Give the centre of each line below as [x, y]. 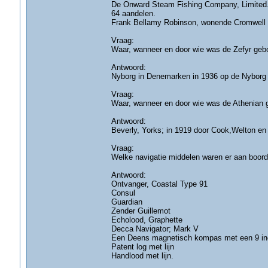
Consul [123, 193]
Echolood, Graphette [147, 220]
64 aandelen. [133, 13]
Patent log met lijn [142, 247]
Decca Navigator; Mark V [155, 229]
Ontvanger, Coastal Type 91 [159, 184]
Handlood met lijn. [142, 256]
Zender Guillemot [141, 211]
